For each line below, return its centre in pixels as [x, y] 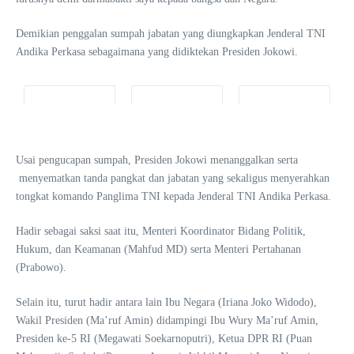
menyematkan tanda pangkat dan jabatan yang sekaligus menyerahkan [173, 178]
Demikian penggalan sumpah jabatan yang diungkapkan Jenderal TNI [171, 34]
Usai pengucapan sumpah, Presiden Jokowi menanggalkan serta [157, 160]
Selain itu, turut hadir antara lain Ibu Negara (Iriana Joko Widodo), [166, 302]
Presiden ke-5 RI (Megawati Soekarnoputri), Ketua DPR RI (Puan [164, 339]
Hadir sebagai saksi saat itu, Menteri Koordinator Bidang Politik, [161, 231]
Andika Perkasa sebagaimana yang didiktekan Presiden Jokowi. [157, 52]
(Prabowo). [41, 267]
